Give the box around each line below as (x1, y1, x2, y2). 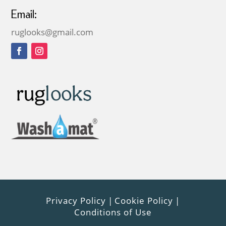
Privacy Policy (46, 194, 106, 206)
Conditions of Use (74, 206, 152, 218)
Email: (11, 10, 37, 22)
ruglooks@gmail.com (11, 26, 94, 38)
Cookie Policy (115, 194, 174, 206)
